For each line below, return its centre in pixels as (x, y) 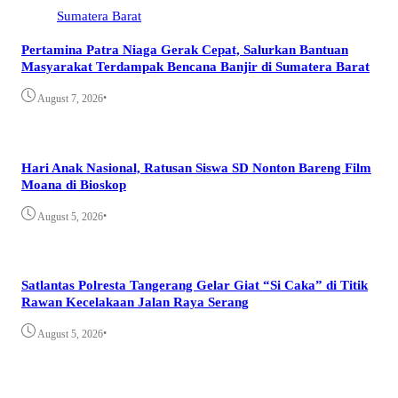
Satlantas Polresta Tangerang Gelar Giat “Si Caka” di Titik (195, 285)
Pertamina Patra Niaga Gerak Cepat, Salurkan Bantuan (185, 50)
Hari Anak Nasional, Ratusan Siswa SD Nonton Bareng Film (196, 167)
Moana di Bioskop (74, 184)
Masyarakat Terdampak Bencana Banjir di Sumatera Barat (195, 67)
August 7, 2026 (70, 99)
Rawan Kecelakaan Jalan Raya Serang (135, 302)
